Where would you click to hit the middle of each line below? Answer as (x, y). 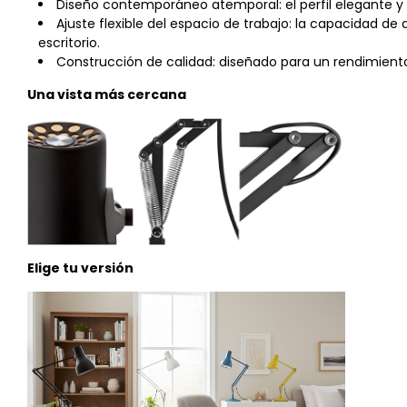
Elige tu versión (80, 268)
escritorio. (69, 43)
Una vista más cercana (107, 94)
